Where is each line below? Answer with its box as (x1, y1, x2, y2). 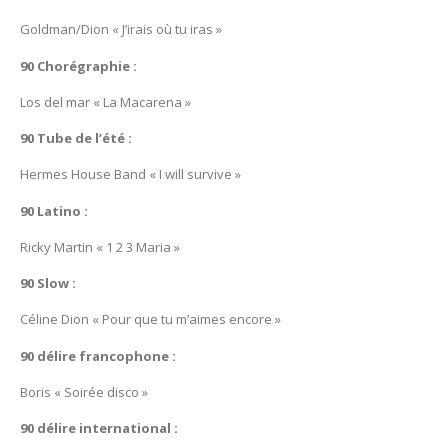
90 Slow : (20, 274, 76, 293)
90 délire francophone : (20, 346, 176, 365)
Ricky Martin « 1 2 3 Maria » (20, 237, 180, 256)
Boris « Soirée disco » (20, 382, 148, 401)
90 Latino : (20, 201, 88, 220)
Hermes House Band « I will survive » (20, 165, 241, 184)
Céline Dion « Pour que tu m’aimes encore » (20, 310, 281, 329)
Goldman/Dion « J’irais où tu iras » (20, 20, 222, 39)
